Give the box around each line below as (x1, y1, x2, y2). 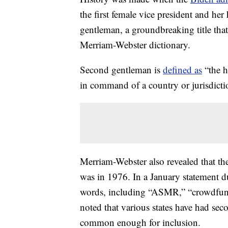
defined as (163, 63, 202, 76)
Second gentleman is (80, 63, 163, 76)
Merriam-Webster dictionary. (80, 38, 190, 51)
